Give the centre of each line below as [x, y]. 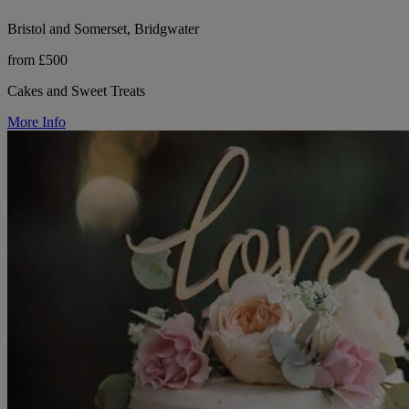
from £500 [37, 59]
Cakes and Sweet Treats [76, 90]
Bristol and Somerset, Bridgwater [103, 28]
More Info [37, 121]
